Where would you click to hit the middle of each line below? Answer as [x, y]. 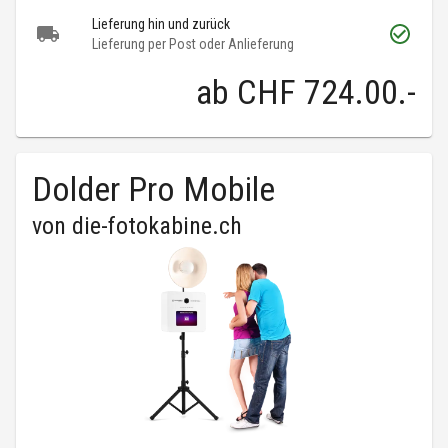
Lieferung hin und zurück [161, 24]
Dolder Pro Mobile [153, 189]
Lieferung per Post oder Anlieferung [193, 44]
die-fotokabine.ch [157, 226]
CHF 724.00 [317, 92]
